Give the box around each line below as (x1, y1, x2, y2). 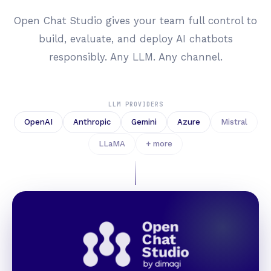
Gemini (131, 117, 157, 126)
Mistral (220, 117, 247, 126)
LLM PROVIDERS (108, 100, 163, 108)
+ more (146, 139, 172, 148)
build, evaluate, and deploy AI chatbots (38, 32, 233, 45)
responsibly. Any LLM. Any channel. (48, 50, 223, 63)
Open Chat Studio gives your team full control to (14, 14, 257, 27)
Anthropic (73, 117, 111, 126)
